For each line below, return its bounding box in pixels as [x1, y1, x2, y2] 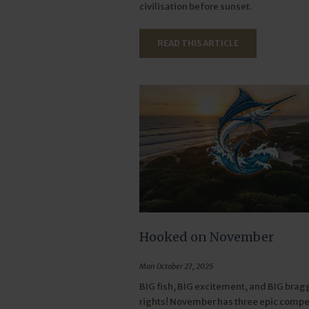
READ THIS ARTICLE [157, 38, 239, 49]
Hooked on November [139, 229, 275, 246]
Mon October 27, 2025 [139, 261, 214, 272]
